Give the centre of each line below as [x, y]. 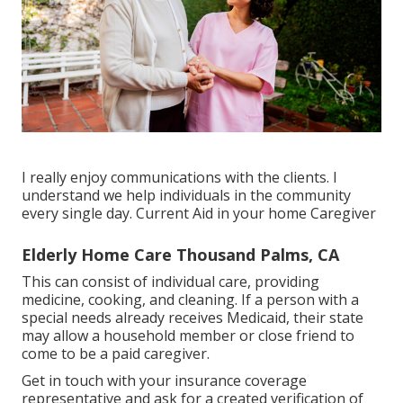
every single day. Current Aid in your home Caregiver [199, 213]
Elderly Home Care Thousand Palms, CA [180, 254]
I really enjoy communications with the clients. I [179, 177]
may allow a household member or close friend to [188, 335]
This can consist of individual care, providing [170, 281]
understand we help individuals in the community [186, 195]
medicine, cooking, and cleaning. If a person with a [190, 299]
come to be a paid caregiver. [116, 353]
